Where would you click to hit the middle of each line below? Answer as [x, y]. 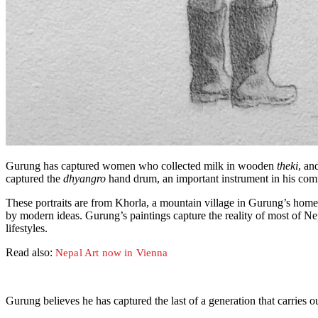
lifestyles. [27, 229]
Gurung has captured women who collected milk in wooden [141, 166]
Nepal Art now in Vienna [112, 253]
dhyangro [84, 179]
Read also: [31, 253]
